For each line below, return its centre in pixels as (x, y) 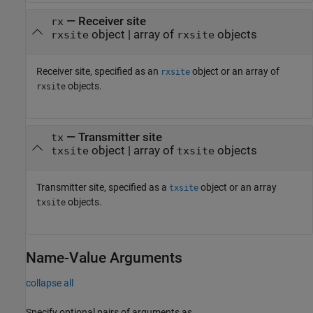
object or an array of (235, 71)
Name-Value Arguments (104, 258)
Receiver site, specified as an (99, 71)
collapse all (50, 283)
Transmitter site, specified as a (103, 188)
